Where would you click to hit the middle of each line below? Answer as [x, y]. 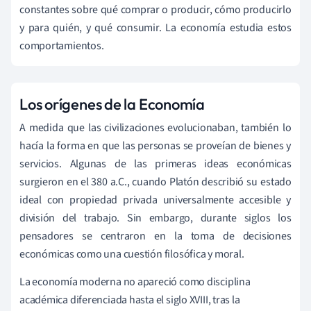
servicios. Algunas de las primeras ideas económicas [155, 163]
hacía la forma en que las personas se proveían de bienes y [155, 145]
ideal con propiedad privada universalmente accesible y [155, 200]
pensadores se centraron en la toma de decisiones [155, 236]
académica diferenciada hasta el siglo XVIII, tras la [130, 300]
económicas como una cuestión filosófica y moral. [132, 254]
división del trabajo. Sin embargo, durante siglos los [155, 218]
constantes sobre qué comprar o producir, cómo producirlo [155, 9]
